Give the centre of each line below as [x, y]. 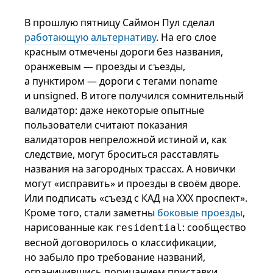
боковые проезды [200, 213]
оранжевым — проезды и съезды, [105, 66]
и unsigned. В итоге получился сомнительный [134, 96]
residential [149, 228]
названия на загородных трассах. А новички [130, 169]
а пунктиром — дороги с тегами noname [121, 81]
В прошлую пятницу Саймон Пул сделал [120, 23]
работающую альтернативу [90, 37]
